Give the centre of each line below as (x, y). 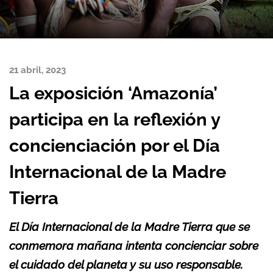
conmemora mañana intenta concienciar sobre (134, 246)
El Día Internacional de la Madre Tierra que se (129, 227)
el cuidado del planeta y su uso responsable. (126, 264)
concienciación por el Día (115, 146)
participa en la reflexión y (115, 119)
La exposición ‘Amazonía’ (113, 93)
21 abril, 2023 (37, 70)
